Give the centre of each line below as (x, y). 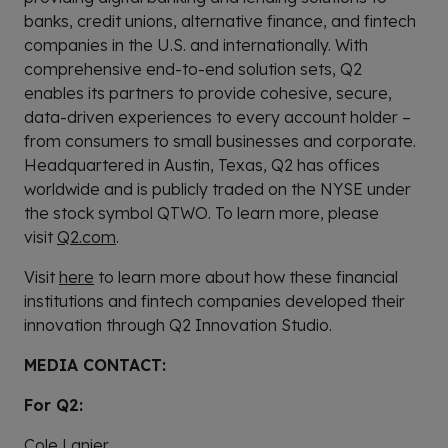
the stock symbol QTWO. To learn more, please (201, 213)
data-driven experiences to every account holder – (217, 117)
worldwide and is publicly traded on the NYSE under (217, 189)
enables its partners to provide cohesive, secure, (208, 93)
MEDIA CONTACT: (95, 365)
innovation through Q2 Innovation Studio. (178, 325)
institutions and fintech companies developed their (214, 301)
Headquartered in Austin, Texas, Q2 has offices (202, 165)
